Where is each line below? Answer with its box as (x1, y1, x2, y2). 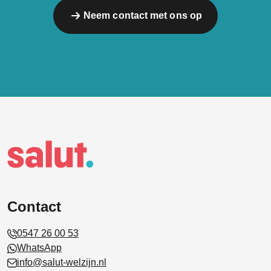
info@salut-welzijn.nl (17, 257, 106, 267)
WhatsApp (17, 243, 62, 253)
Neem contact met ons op (83, 10, 202, 21)
